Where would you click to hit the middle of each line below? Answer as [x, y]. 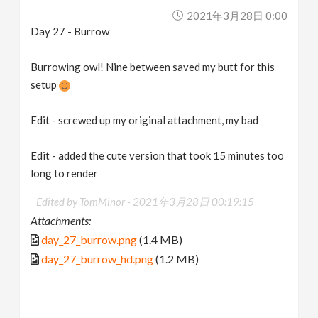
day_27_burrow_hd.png [98, 258]
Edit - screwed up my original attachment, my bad [145, 120]
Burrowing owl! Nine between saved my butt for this [153, 66]
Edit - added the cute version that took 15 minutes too [158, 155]
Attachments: [61, 220]
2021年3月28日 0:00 [237, 15]
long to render [65, 173]
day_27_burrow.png [89, 239]
